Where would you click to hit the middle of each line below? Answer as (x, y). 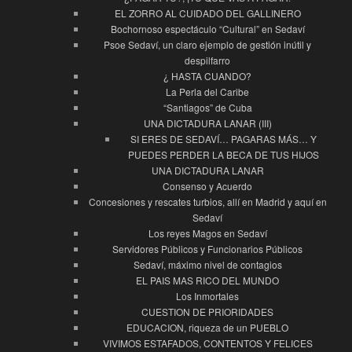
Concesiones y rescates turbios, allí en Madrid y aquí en (207, 202)
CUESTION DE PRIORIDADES (207, 312)
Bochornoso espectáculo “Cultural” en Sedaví (207, 29)
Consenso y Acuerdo (207, 186)
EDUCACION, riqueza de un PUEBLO (207, 328)
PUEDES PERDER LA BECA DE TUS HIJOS (223, 155)
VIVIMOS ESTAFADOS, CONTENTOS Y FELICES (207, 343)
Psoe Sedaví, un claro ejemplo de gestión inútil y (207, 45)
